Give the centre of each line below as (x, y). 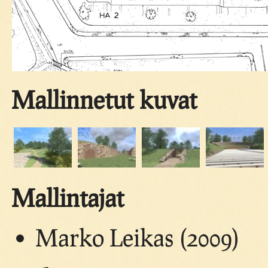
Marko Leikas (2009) (138, 237)
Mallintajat (68, 197)
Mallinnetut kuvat (104, 100)
